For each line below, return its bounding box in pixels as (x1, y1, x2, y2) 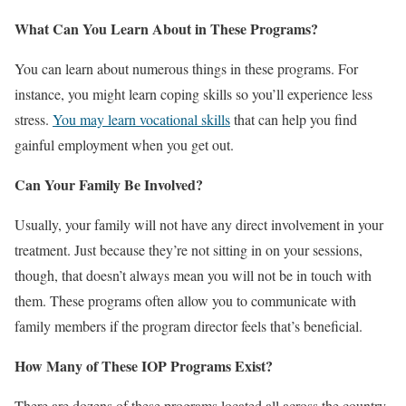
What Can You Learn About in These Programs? (14, 18, 318, 39)
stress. (14, 110, 53, 129)
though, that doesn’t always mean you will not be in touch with (14, 266, 372, 285)
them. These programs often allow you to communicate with (14, 291, 356, 310)
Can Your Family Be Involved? (14, 174, 203, 195)
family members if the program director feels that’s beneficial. (14, 316, 367, 335)
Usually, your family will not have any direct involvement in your (14, 215, 383, 234)
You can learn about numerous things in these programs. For (14, 59, 358, 78)
